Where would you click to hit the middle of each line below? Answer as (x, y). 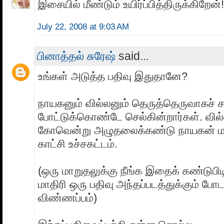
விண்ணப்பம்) (67, 197)
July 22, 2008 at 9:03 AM (83, 26)
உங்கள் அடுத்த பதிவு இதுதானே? (113, 76)
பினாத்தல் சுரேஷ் (76, 56)
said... (132, 56)
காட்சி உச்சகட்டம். (78, 143)
